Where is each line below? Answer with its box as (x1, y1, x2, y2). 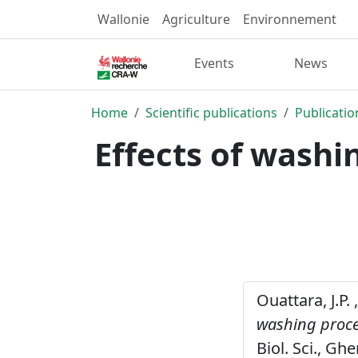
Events (194, 54, 235, 73)
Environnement (243, 10, 336, 28)
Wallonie (97, 10, 149, 28)
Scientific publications (145, 103, 277, 121)
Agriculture (162, 10, 230, 28)
